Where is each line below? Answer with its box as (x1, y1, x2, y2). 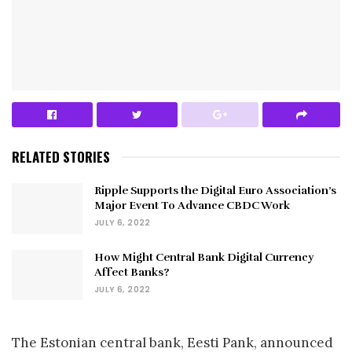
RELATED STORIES (12, 147, 110, 167)
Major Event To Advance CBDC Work (94, 199, 290, 213)
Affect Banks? (94, 265, 169, 279)
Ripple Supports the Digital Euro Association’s (94, 184, 336, 198)
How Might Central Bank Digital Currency (94, 250, 313, 264)
